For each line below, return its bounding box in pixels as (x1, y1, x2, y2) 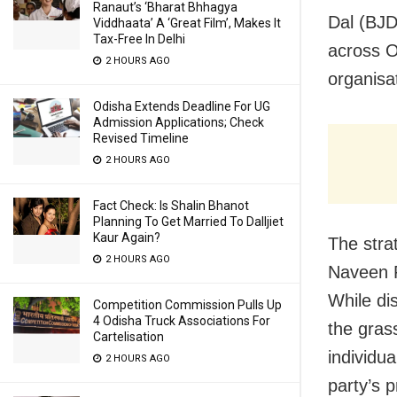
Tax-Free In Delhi (93, 32, 185, 46)
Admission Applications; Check (93, 115, 264, 129)
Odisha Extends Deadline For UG (93, 99, 270, 113)
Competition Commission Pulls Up (93, 298, 282, 312)
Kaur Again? (93, 230, 160, 245)
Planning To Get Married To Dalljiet (93, 214, 284, 229)
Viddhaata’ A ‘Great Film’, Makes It (93, 16, 281, 30)
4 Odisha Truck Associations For (93, 314, 270, 328)
